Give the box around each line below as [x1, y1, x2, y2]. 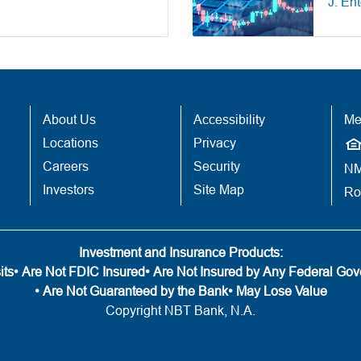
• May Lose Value [227, 284, 327, 299]
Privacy [193, 135, 236, 151]
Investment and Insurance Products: [78, 245, 283, 260]
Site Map [193, 182, 244, 197]
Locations [43, 135, 99, 151]
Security [193, 159, 240, 174]
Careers [43, 159, 89, 174]
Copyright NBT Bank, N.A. [106, 303, 255, 318]
